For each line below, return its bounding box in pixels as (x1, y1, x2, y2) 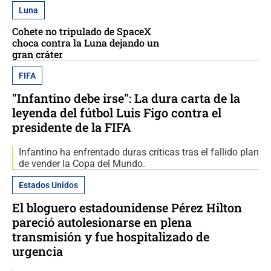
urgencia (12, 243, 63, 259)
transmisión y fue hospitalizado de (12, 228, 209, 244)
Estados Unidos (19, 180, 78, 190)
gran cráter (12, 47, 63, 60)
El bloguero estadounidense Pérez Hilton (12, 199, 242, 215)
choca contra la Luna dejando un (12, 36, 159, 49)
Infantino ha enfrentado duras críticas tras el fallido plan (19, 146, 259, 158)
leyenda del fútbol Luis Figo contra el (12, 104, 221, 120)
